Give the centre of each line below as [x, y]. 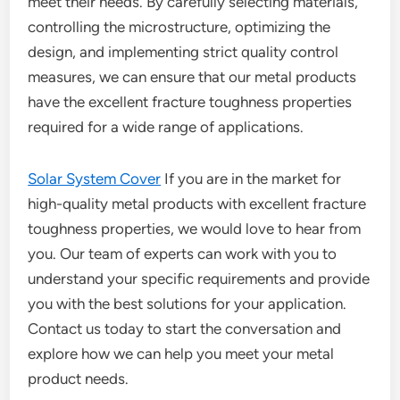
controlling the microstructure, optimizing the [179, 27]
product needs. [79, 379]
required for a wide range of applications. [166, 127]
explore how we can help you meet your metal [181, 354]
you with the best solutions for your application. [187, 304]
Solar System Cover [95, 179]
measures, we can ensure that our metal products [192, 77]
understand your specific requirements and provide [199, 279]
